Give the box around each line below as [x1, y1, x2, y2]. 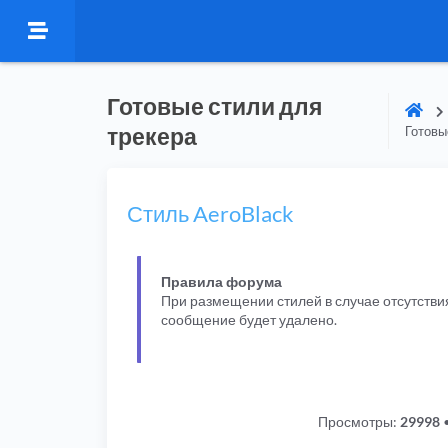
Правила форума [161, 272, 282, 290]
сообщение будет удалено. [161, 310, 337, 328]
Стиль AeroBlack [127, 200, 294, 227]
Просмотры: [318, 412, 400, 430]
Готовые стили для [107, 92, 322, 120]
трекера [107, 122, 197, 150]
